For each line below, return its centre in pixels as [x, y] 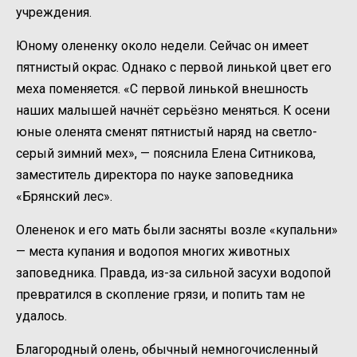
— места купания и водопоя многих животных [153, 252]
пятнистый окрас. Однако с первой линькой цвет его [174, 68]
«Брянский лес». [64, 197]
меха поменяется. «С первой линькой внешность [162, 89]
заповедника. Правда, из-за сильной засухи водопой [173, 273]
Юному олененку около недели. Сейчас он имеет [162, 46]
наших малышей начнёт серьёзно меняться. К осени [173, 111]
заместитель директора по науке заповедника [155, 175]
